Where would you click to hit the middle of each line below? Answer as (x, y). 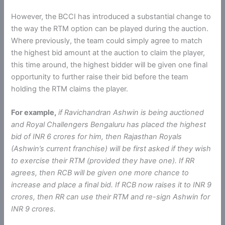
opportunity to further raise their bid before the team (100, 77)
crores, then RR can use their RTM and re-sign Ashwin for (111, 197)
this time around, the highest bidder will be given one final (109, 65)
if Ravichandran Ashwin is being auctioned (131, 113)
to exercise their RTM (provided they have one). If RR (103, 161)
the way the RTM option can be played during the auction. (110, 29)
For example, (34, 113)
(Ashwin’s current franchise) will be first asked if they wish (111, 149)
